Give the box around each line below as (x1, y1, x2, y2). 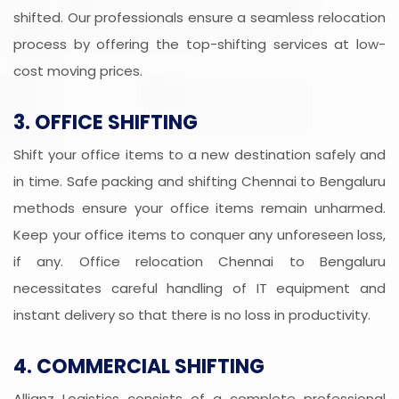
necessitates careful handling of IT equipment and (13, 279, 386, 298)
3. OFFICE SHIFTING (13, 109, 198, 137)
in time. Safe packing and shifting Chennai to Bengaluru (13, 172, 386, 191)
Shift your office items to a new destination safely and (13, 145, 386, 165)
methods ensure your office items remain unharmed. (13, 199, 386, 218)
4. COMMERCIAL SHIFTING (13, 353, 265, 381)
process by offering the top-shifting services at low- (13, 35, 386, 54)
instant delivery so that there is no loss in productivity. (13, 305, 370, 325)
